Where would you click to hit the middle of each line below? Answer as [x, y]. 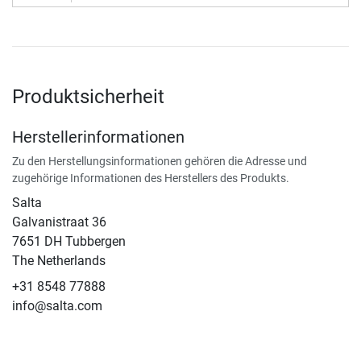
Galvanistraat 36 [59, 222]
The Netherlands [59, 261]
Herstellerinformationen [98, 137]
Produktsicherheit [88, 97]
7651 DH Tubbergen [69, 242]
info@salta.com [57, 306]
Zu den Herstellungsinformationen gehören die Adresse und [160, 162]
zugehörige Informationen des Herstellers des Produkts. [151, 178]
